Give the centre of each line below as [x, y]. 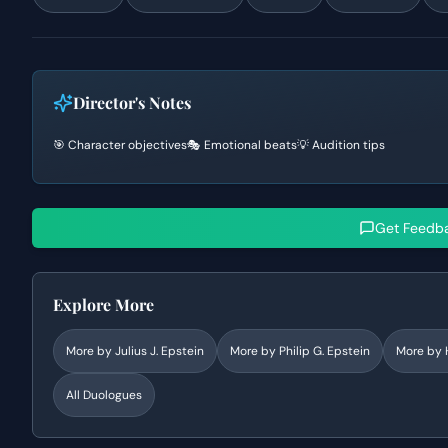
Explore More [103, 304]
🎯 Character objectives [120, 145]
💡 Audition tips [341, 145]
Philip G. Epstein [324, 351]
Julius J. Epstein [159, 351]
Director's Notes [132, 102]
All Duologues [104, 395]
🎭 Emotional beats [242, 145]
